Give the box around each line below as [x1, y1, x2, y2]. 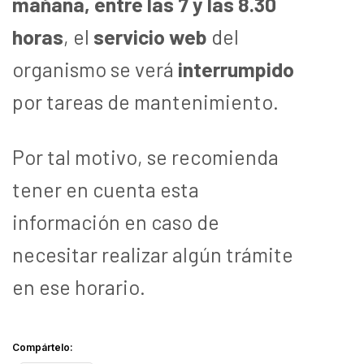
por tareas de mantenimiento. [12, 89, 279, 114]
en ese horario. [12, 274, 145, 299]
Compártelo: [12, 340, 73, 353]
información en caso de [12, 209, 219, 234]
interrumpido [178, 56, 294, 81]
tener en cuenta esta [12, 176, 199, 201]
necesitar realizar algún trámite [12, 241, 293, 266]
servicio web [93, 24, 207, 49]
